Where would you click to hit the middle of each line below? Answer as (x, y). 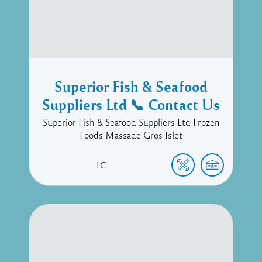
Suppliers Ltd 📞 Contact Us (131, 104)
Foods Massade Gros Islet (131, 135)
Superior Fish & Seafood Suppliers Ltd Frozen (131, 122)
